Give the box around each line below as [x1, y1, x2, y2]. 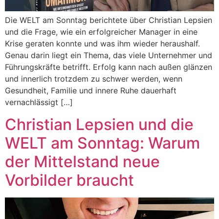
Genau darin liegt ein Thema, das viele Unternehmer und [5, 50, 212, 61]
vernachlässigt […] [5, 97, 73, 108]
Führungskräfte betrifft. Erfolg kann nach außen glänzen [5, 62, 212, 72]
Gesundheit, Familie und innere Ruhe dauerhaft [5, 86, 176, 96]
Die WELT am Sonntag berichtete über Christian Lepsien [5, 15, 212, 25]
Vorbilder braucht [5, 170, 134, 190]
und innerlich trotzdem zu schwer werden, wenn [5, 74, 182, 84]
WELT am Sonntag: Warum [5, 133, 200, 153]
